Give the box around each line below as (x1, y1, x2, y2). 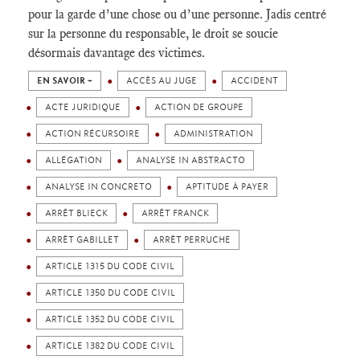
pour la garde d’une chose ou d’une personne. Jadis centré (28, 6, 326, 22)
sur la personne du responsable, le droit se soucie (28, 26, 278, 41)
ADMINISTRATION (174, 129, 253, 139)
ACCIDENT (231, 76, 278, 86)
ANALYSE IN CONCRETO (45, 182, 152, 192)
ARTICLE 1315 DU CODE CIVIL (45, 261, 174, 272)
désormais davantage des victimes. (28, 45, 205, 60)
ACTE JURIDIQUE (45, 102, 121, 112)
